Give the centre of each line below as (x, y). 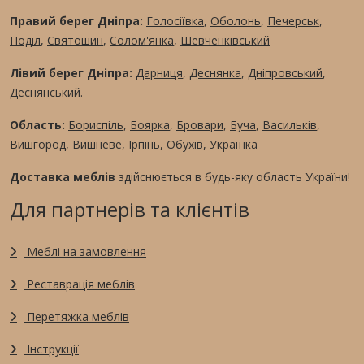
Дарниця (159, 73)
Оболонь (236, 21)
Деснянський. (46, 93)
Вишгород (38, 145)
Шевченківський (225, 41)
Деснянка (215, 73)
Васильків (290, 125)
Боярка (150, 125)
